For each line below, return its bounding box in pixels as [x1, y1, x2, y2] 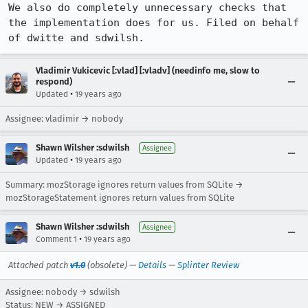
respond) [36, 76, 72, 87]
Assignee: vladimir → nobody [5, 113, 123, 124]
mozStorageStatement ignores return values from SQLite [5, 192, 234, 203]
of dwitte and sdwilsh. [8, 32, 144, 44]
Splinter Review [177, 260, 239, 270]
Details [138, 260, 166, 270]
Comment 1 [36, 234, 77, 244]
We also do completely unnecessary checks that [8, 1, 287, 14]
